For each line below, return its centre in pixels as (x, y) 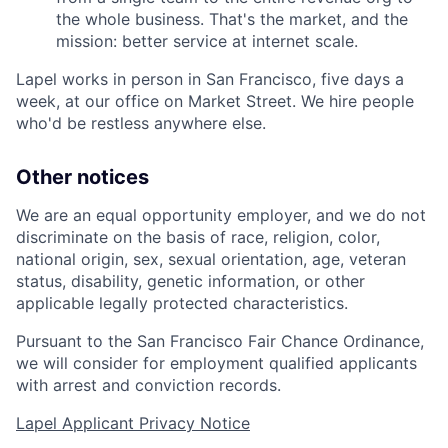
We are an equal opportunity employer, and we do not (221, 215)
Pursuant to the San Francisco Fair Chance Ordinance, (220, 341)
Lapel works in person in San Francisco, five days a (210, 79)
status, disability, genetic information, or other (190, 281)
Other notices (82, 177)
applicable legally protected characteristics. (182, 303)
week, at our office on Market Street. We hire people (215, 101)
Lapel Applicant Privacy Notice (133, 423)
